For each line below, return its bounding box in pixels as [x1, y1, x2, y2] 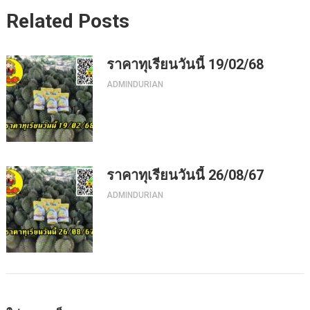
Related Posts [6, 10, 129, 33]
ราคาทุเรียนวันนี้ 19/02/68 [106, 56, 264, 73]
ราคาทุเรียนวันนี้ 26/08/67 [106, 167, 264, 183]
